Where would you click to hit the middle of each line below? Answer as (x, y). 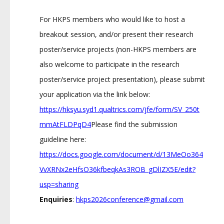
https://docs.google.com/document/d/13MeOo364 (121, 154)
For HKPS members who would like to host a (112, 19)
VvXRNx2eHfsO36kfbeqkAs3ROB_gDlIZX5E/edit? (117, 169)
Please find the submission (134, 124)
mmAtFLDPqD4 (65, 124)
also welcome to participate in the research (109, 64)
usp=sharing (59, 184)
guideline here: (63, 139)
